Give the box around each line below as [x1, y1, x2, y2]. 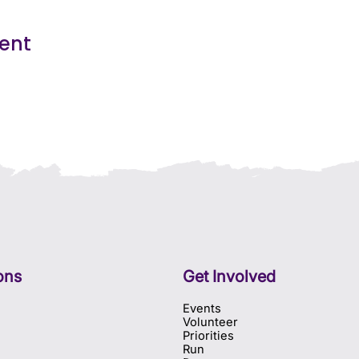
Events [183, 301, 222, 317]
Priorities [183, 329, 235, 344]
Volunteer [183, 315, 239, 330]
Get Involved [183, 267, 276, 287]
